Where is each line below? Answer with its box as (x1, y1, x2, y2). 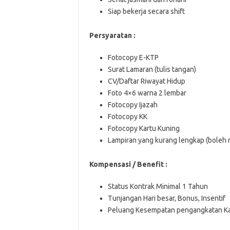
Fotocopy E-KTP (107, 53, 159, 62)
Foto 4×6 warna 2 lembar (107, 89, 186, 97)
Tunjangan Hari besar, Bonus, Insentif (107, 194, 225, 202)
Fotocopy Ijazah (107, 101, 158, 109)
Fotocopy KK (107, 112, 147, 121)
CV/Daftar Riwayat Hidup (107, 77, 185, 85)
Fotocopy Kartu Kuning (107, 124, 180, 132)
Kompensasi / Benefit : (89, 160, 167, 168)
